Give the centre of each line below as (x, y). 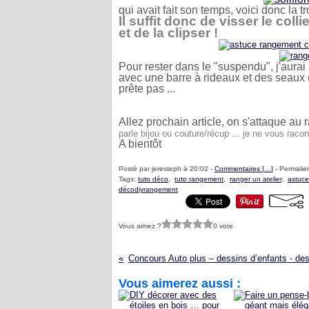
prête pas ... (147, 89)
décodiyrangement (148, 189)
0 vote (223, 226)
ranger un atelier (256, 179)
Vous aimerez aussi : (180, 283)
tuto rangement (199, 179)
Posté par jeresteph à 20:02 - (167, 169)
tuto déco (153, 179)
